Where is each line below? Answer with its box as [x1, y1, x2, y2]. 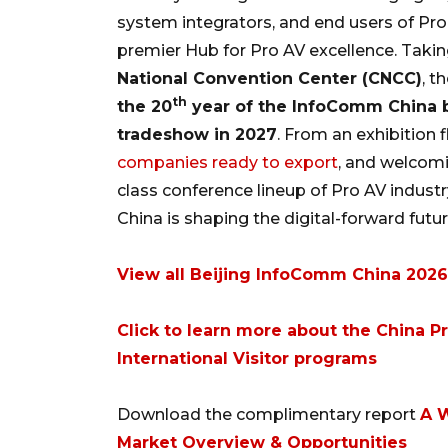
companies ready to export [117, 152, 338, 172]
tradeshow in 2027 [117, 124, 277, 144]
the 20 [117, 96, 172, 116]
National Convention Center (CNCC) [117, 68, 422, 88]
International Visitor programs [117, 348, 377, 368]
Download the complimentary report [117, 404, 420, 424]
